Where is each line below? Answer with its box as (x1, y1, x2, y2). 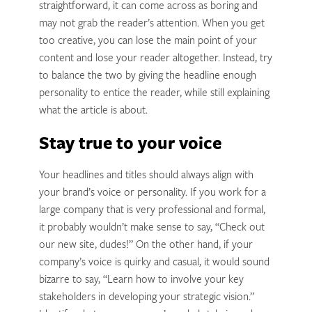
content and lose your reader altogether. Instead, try (38, 54, 272, 65)
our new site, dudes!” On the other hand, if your (38, 240, 253, 251)
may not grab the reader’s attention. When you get (38, 19, 265, 30)
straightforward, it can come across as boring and (38, 1, 258, 13)
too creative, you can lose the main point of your (38, 36, 257, 47)
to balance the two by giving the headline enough (38, 71, 256, 82)
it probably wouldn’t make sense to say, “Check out (38, 223, 265, 234)
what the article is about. (38, 106, 148, 117)
